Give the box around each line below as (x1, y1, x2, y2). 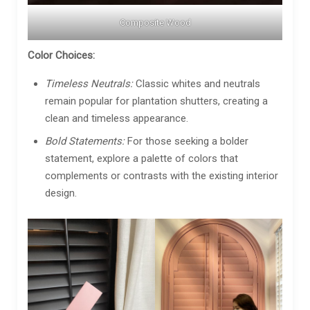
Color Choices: (28, 48, 95, 62)
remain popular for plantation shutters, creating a (45, 94, 268, 107)
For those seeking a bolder (125, 134, 248, 147)
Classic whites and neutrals (133, 77, 260, 90)
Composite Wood (119, 17, 191, 28)
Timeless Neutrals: (45, 77, 133, 90)
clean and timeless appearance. (45, 111, 188, 125)
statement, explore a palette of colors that (45, 152, 238, 165)
